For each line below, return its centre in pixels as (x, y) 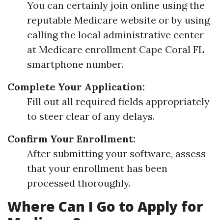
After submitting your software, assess (116, 153)
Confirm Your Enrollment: (71, 139)
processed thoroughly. (79, 183)
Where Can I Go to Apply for (105, 206)
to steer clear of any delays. (91, 116)
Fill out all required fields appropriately (118, 101)
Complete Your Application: (76, 87)
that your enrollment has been (97, 168)
